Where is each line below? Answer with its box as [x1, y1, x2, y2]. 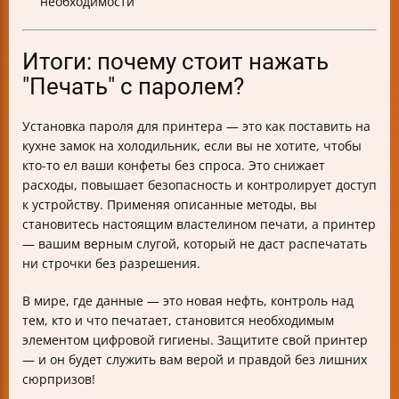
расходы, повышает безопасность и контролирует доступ [22, 176, 377, 193]
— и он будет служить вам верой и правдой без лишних [22, 351, 367, 368]
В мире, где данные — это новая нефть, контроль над [22, 292, 354, 309]
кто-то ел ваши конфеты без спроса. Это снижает [22, 157, 325, 174]
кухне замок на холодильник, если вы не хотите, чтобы [22, 137, 362, 154]
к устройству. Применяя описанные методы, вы [22, 196, 317, 213]
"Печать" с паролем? [22, 73, 244, 100]
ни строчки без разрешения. [22, 255, 200, 272]
